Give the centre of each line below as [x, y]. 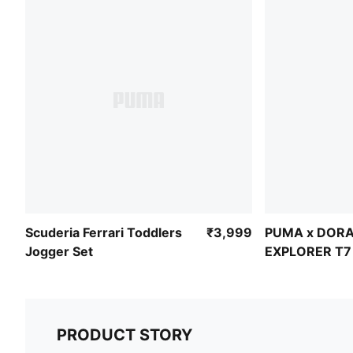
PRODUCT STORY [124, 335]
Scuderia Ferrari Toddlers [104, 233]
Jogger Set [59, 252]
